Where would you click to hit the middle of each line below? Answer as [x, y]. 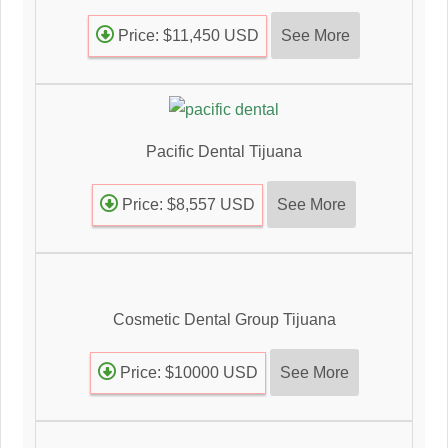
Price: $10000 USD [186, 373]
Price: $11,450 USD [186, 35]
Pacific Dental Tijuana [224, 152]
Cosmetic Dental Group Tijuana [224, 320]
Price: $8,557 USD [186, 205]
